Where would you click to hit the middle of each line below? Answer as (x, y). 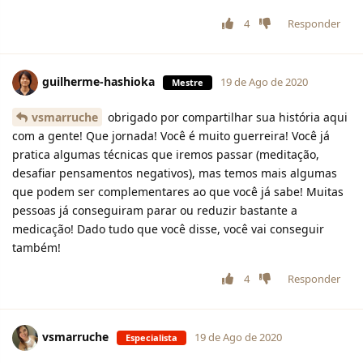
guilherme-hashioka (98, 81)
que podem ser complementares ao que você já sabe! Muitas (178, 191)
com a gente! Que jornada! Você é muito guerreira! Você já (171, 135)
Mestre (188, 82)
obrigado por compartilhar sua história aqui (226, 117)
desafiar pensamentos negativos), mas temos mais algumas (175, 173)
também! (36, 247)
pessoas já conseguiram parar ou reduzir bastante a (155, 210)
